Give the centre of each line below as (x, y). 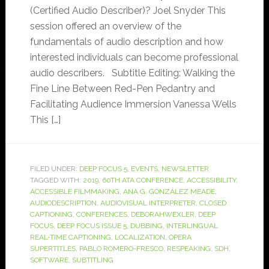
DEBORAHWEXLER (162, 215)
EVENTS (144, 169)
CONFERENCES (101, 215)
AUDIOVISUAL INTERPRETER (148, 203)
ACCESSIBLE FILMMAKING (74, 192)
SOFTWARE (49, 260)
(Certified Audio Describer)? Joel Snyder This (128, 11)
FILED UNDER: (54, 169)
